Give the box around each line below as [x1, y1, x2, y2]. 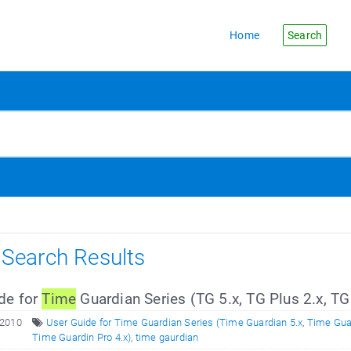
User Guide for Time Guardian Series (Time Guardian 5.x [45, 317, 303, 328]
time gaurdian [135, 331, 199, 343]
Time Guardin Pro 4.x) [32, 331, 132, 343]
